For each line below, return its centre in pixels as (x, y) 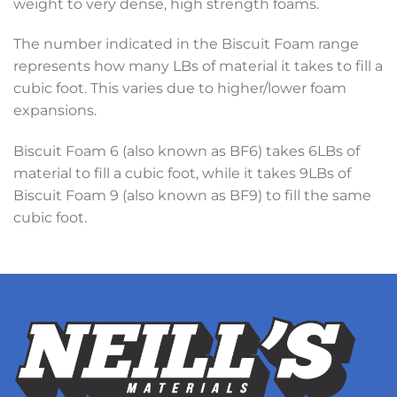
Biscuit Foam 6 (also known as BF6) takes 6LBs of (187, 152)
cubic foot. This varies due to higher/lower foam (180, 89)
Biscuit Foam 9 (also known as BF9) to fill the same (192, 196)
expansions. (55, 111)
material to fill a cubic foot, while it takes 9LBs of (182, 174)
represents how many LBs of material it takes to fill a (198, 66)
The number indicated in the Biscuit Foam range (186, 44)
